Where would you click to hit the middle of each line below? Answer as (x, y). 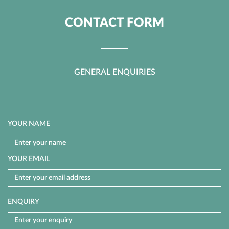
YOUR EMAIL (29, 159)
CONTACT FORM (114, 23)
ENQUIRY (24, 202)
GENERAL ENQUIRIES (114, 72)
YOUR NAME (29, 124)
